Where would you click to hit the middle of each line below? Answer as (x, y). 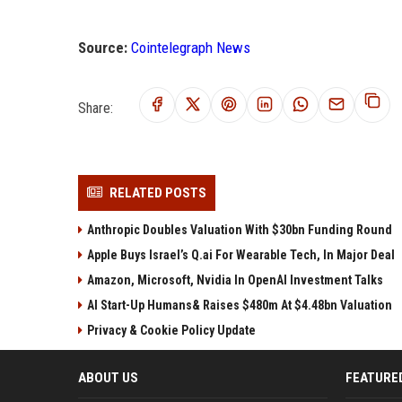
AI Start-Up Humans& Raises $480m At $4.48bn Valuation (240, 306)
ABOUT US (108, 378)
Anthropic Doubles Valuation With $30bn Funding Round (240, 230)
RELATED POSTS (158, 193)
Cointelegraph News (191, 48)
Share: (96, 108)
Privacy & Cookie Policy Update (171, 331)
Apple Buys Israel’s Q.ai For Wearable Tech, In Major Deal (241, 255)
